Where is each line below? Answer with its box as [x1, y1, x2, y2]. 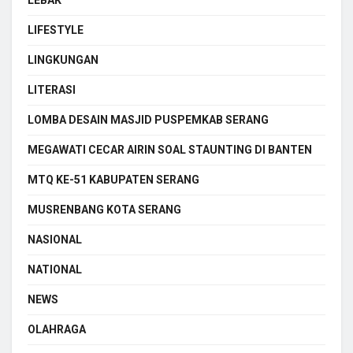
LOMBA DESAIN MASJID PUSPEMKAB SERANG [28, 113, 269, 126]
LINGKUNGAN [28, 53, 98, 66]
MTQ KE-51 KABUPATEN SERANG [28, 173, 199, 186]
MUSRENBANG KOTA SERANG [28, 203, 181, 216]
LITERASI [28, 83, 76, 96]
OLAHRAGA [28, 322, 86, 336]
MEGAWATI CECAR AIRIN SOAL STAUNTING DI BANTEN [28, 143, 312, 156]
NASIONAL [28, 232, 82, 246]
